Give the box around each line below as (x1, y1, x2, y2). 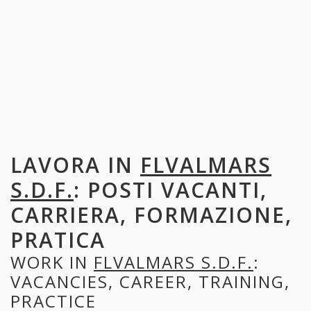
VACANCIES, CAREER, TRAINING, (10, 269, 290, 293)
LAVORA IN (10, 150, 140, 179)
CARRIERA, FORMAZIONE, (10, 200, 292, 229)
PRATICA (10, 225, 106, 254)
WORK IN (10, 250, 94, 274)
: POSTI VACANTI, (74, 175, 267, 204)
